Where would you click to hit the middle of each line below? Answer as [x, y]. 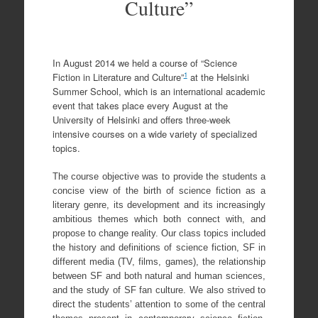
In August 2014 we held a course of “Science [144, 63]
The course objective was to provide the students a [159, 176]
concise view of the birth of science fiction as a [159, 190]
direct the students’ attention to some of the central [159, 304]
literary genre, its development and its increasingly [159, 204]
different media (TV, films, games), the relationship [159, 261]
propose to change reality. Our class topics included [159, 233]
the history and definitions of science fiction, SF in [159, 247]
